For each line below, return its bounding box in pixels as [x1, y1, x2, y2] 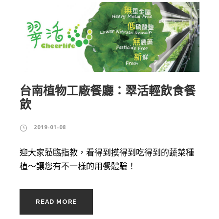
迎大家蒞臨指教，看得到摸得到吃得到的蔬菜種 [20, 148, 194, 158]
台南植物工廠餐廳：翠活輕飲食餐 [20, 84, 196, 98]
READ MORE [36, 198, 77, 206]
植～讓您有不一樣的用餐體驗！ [20, 161, 136, 172]
